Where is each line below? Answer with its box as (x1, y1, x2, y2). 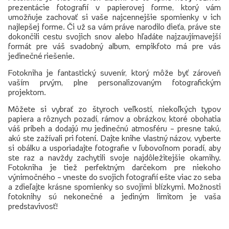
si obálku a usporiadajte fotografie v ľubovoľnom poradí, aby (8, 143, 221, 152)
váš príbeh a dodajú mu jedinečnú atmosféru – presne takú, (8, 124, 221, 132)
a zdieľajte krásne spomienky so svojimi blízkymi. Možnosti (8, 182, 221, 191)
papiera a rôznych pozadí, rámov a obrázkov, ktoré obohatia (8, 114, 221, 123)
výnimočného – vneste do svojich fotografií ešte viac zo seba (8, 172, 221, 181)
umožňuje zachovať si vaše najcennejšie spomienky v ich (8, 12, 221, 21)
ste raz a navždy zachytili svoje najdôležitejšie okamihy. (8, 153, 221, 162)
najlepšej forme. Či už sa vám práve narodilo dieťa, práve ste (8, 22, 221, 31)
